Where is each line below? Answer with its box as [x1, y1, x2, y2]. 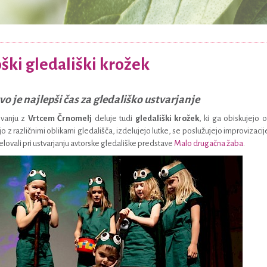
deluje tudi [92, 114, 135, 123]
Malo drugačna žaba [174, 139, 244, 148]
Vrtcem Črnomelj [27, 114, 92, 123]
